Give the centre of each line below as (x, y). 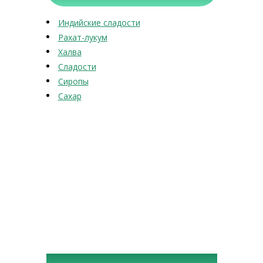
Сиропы (73, 82)
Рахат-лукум (82, 38)
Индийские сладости (99, 23)
